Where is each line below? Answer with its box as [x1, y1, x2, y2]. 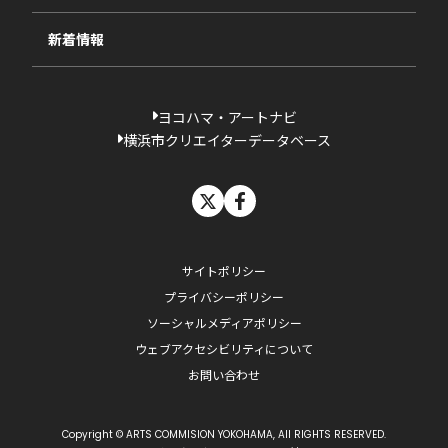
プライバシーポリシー [164, 288, 284, 306]
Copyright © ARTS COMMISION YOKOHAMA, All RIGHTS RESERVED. [62, 427, 386, 443]
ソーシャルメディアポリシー [146, 314, 302, 332]
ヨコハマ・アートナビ [157, 107, 297, 128]
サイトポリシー [182, 262, 266, 280]
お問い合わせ [188, 366, 260, 384]
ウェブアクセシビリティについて [135, 340, 313, 358]
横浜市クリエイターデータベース [123, 130, 331, 151]
